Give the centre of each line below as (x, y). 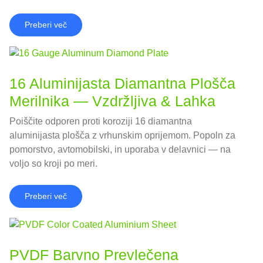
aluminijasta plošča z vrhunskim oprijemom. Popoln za (122, 136)
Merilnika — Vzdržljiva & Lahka (112, 101)
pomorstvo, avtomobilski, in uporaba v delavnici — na (120, 150)
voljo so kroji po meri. (53, 164)
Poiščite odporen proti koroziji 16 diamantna (101, 122)
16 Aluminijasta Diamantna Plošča (122, 84)
